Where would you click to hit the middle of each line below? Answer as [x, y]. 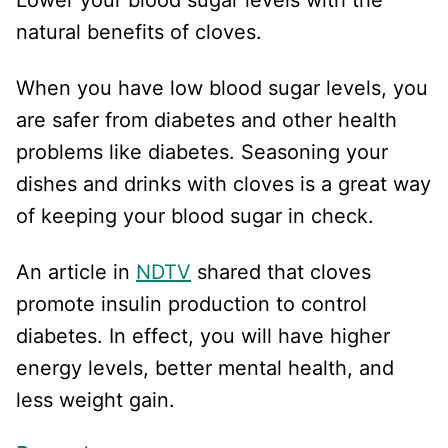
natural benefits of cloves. [142, 31]
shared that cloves [281, 271]
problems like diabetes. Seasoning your [202, 151]
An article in [76, 271]
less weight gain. [98, 399]
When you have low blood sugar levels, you [222, 87]
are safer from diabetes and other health [206, 119]
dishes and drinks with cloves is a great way [223, 183]
